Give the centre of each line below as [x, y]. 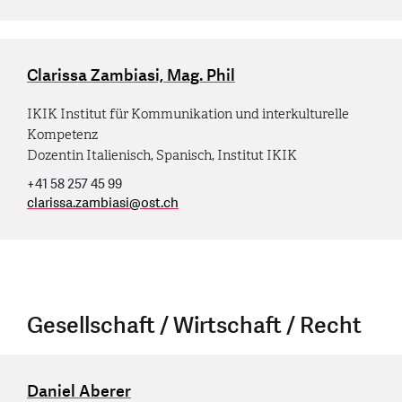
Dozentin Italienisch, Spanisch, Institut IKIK [162, 155]
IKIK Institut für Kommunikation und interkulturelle [188, 114]
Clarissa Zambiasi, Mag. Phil [131, 75]
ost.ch [160, 203]
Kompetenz [62, 134]
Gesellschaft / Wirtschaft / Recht [194, 325]
